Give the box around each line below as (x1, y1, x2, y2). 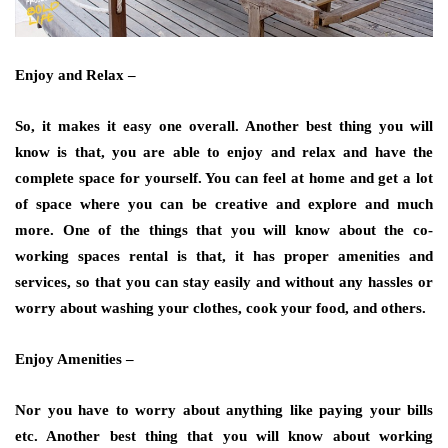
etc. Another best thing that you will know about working (15, 427, 433, 444)
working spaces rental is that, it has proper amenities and (15, 247, 433, 264)
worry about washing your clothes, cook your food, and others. (15, 299, 426, 316)
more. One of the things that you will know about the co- (15, 221, 433, 238)
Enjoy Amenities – (15, 350, 134, 367)
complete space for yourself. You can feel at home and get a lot (15, 169, 433, 186)
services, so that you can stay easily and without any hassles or (15, 273, 433, 290)
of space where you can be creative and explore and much (15, 195, 433, 212)
